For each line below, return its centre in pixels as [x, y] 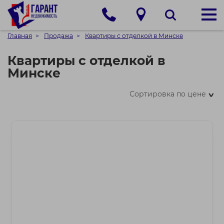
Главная [20, 36]
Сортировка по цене [168, 94]
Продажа [58, 36]
